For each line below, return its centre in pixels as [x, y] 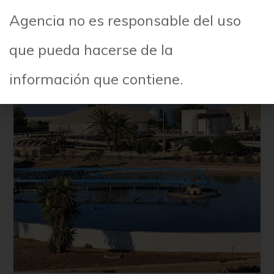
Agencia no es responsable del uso [125, 20]
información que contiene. [96, 79]
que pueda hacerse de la [91, 49]
